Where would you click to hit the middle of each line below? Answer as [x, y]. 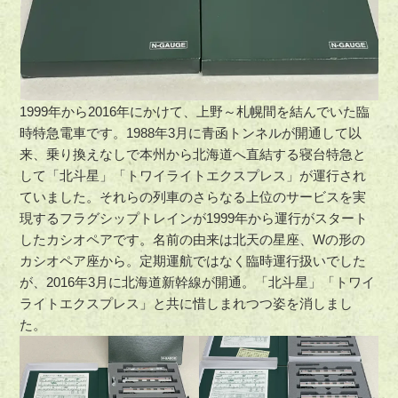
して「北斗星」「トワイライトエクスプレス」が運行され [193, 175]
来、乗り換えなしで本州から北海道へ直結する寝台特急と [193, 154]
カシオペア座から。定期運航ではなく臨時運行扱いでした [193, 260]
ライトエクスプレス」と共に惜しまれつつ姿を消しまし [187, 303]
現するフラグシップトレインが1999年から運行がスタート [194, 218]
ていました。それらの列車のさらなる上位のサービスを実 [193, 196]
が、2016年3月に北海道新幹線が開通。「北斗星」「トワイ [198, 282]
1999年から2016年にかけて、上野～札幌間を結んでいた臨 [195, 111]
